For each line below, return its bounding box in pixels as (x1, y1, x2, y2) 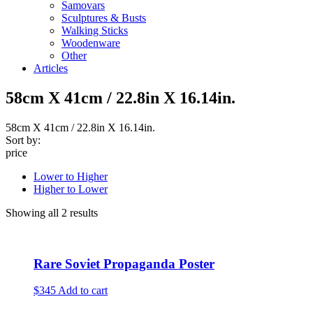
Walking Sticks (61, 24, 128, 36)
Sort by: (6, 133, 41, 146)
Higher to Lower (34, 182, 108, 195)
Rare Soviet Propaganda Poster (34, 256, 214, 271)
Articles (34, 62, 68, 74)
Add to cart (58, 284, 108, 297)
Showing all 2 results (6, 206, 98, 219)
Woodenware (61, 37, 120, 49)
